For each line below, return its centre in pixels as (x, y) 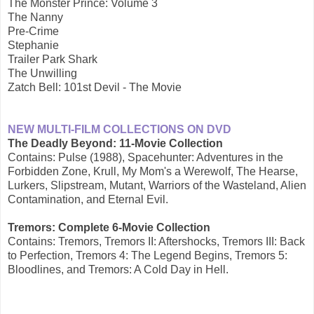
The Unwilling (42, 74)
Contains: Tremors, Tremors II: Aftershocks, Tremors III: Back (156, 242)
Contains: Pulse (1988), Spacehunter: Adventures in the (145, 158)
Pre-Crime (33, 32)
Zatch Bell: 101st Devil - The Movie (95, 88)
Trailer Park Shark (53, 60)
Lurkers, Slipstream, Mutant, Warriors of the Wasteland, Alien (157, 186)
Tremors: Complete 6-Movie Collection (109, 228)
